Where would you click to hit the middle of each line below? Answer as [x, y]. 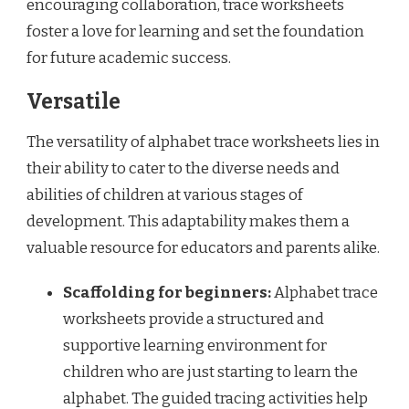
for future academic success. [129, 58]
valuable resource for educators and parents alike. [203, 247]
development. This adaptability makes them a [188, 221]
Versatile [73, 102]
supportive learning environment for [195, 345]
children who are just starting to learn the [210, 372]
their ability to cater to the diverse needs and [183, 168]
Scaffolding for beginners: [167, 292]
